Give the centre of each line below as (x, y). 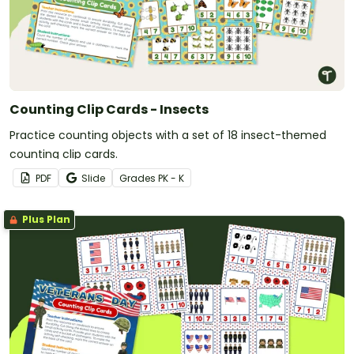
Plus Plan (45, 219)
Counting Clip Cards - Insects (109, 109)
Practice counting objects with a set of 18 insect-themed (168, 135)
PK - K (171, 178)
